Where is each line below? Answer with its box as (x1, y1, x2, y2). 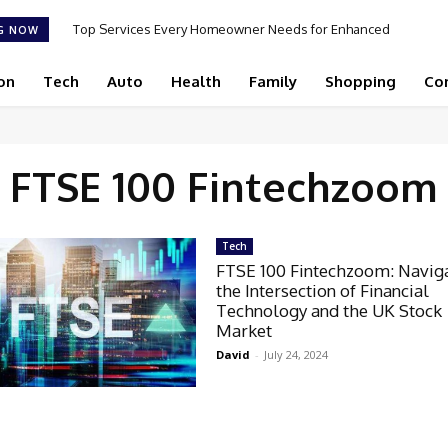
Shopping (325, 72, 396, 92)
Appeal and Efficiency (167, 45, 295, 62)
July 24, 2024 (264, 347, 329, 363)
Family (249, 72, 297, 92)
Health (171, 72, 221, 92)
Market (216, 320, 273, 342)
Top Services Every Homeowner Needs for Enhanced (72, 20, 390, 37)
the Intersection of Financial (216, 280, 430, 302)
